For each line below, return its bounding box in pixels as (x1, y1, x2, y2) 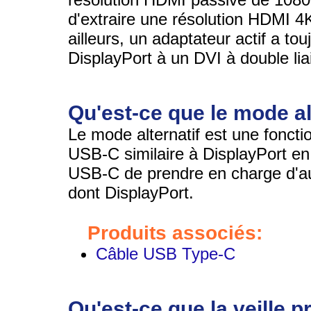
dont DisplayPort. (68, 183, 194, 202)
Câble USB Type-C (96, 244, 235, 263)
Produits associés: (87, 221, 262, 244)
